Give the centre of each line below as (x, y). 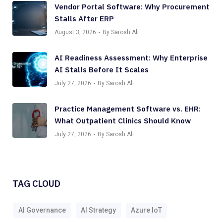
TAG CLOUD (36, 183)
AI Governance (42, 210)
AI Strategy (98, 210)
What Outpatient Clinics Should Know (123, 120)
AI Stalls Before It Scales (102, 69)
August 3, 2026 (75, 32)
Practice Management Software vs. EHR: (128, 109)
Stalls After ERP (84, 18)
